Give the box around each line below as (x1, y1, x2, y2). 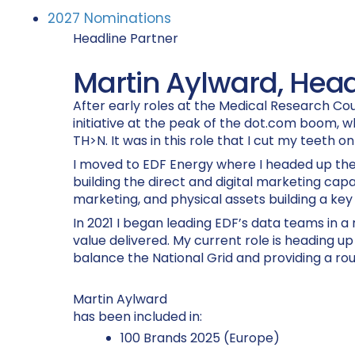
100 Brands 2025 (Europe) (120, 329, 280, 347)
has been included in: (73, 307, 202, 326)
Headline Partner (73, 29, 178, 48)
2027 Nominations (48, 9, 171, 28)
